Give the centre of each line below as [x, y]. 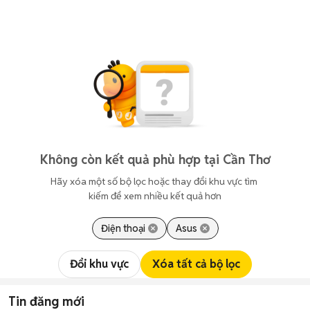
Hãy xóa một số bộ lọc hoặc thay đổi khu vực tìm [155, 181]
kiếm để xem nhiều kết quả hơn [155, 196]
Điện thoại [123, 228]
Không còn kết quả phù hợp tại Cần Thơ [155, 159]
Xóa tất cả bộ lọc [196, 264]
